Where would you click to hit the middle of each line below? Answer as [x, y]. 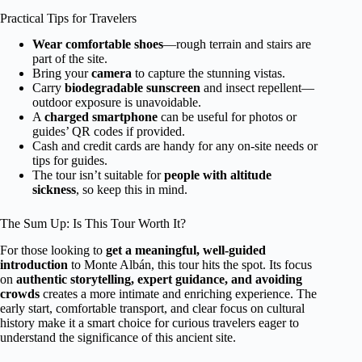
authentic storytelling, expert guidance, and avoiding [159, 280]
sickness [54, 190]
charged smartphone [101, 117]
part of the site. [70, 59]
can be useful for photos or [227, 117]
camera [112, 74]
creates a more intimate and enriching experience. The [178, 294]
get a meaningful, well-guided [186, 250]
